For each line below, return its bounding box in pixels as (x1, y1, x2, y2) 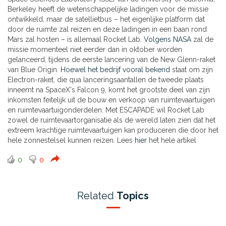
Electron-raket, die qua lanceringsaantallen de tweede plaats (8, 76, 204, 84)
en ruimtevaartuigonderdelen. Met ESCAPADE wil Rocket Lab (8, 106, 204, 115)
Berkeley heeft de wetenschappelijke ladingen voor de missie (8, 5, 208, 14)
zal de (191, 35, 213, 44)
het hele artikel (147, 136, 196, 145)
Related (77, 190, 117, 202)
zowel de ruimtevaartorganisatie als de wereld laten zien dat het (8, 116, 215, 125)
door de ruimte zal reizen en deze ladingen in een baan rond (8, 25, 207, 34)
